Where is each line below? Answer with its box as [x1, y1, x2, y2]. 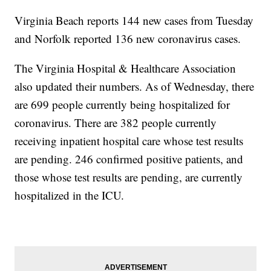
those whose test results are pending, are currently [15, 169, 243, 185]
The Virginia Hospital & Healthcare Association [15, 60, 237, 76]
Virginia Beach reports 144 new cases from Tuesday [15, 13, 254, 28]
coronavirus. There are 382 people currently [15, 115, 217, 131]
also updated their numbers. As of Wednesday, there [15, 79, 255, 94]
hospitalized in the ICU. [15, 188, 125, 203]
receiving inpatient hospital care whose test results [15, 133, 244, 149]
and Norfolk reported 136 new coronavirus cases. [15, 31, 241, 47]
